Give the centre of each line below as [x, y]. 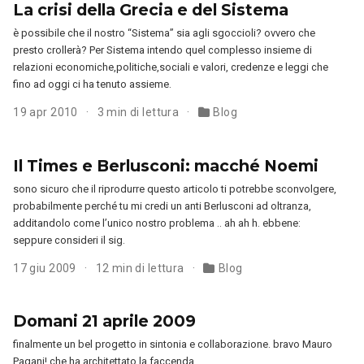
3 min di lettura [139, 113]
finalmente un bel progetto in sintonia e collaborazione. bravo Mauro [173, 344]
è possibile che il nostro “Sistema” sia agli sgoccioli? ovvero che [165, 33]
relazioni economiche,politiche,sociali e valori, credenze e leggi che [171, 67]
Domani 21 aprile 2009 [105, 321]
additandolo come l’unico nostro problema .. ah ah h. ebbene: [157, 223]
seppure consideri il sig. [69, 240]
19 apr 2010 [47, 113]
